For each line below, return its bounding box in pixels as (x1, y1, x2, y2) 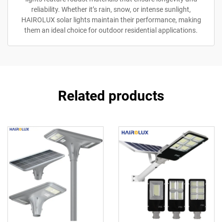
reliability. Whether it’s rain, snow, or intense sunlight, (31, 5, 191, 13)
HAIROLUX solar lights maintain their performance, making (21, 16, 201, 24)
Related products (58, 88, 164, 104)
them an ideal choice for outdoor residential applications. (24, 26, 198, 34)
